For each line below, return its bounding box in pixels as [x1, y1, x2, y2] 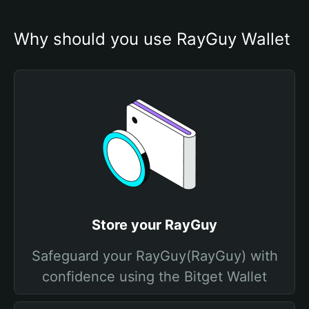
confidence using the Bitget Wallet [42, 268, 267, 285]
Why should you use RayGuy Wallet [14, 29, 290, 49]
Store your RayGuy [92, 217, 217, 233]
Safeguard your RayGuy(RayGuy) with [31, 248, 278, 264]
